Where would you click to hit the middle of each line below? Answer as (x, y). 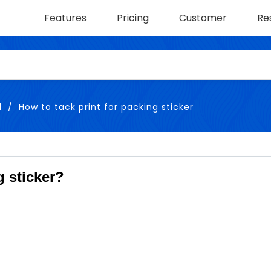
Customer (203, 18)
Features (65, 18)
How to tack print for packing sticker (106, 107)
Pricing (133, 18)
